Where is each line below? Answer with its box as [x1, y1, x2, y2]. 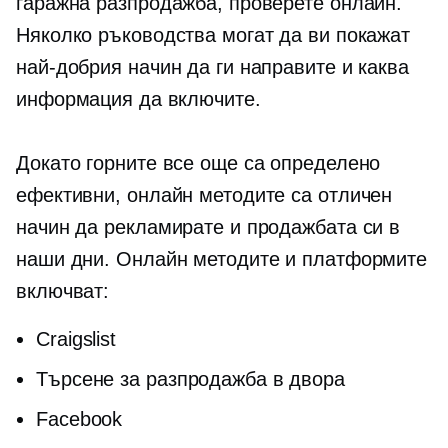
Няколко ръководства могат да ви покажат [16, 24, 411, 46]
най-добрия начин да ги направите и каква [16, 56, 409, 78]
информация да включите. [16, 88, 261, 110]
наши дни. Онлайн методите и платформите [16, 248, 428, 270]
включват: [16, 280, 110, 302]
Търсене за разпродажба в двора [36, 368, 345, 390]
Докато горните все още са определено [16, 152, 381, 174]
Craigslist [36, 328, 116, 350]
